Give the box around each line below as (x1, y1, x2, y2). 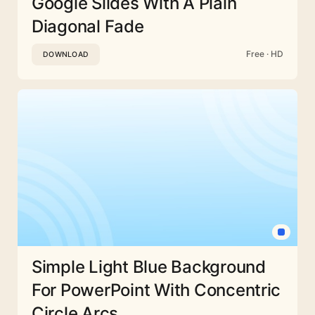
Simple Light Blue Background (32, 256, 266, 277)
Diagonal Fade (32, 15, 144, 37)
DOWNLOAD (43, 49, 89, 59)
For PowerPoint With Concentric (32, 279, 281, 300)
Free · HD (246, 49, 283, 60)
